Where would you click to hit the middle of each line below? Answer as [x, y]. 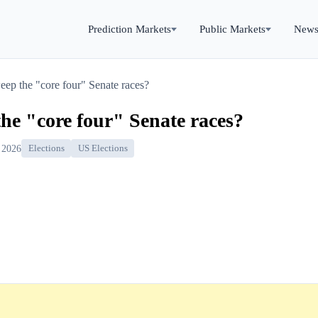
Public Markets [232, 29]
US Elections [103, 149]
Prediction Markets [130, 29]
